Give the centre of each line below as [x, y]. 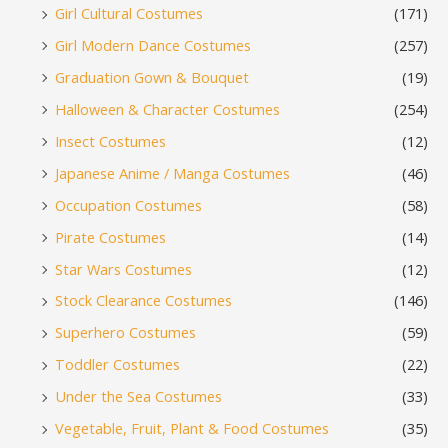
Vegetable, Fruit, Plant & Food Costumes [192, 428]
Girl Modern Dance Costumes [153, 44]
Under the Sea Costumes [138, 396]
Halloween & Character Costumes [167, 108]
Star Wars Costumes [123, 268]
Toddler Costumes [117, 364]
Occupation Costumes [128, 204]
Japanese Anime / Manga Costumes [172, 172]
